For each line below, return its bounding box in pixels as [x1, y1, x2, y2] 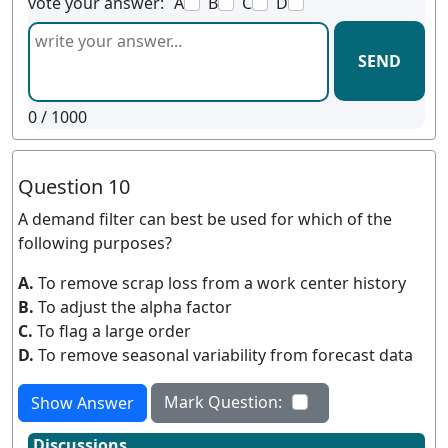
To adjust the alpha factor [38, 296, 232, 318]
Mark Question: [164, 391, 282, 413]
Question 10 [18, 173, 130, 200]
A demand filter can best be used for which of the [18, 208, 392, 230]
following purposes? [18, 232, 172, 254]
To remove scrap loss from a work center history [38, 272, 406, 294]
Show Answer [31, 392, 134, 414]
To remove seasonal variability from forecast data [38, 344, 413, 366]
